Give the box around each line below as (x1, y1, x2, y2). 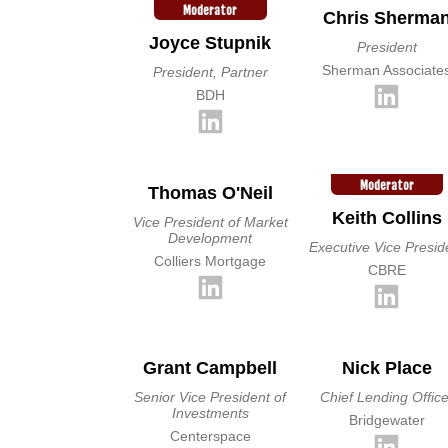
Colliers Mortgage (154, 253, 267, 269)
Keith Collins (331, 208, 442, 228)
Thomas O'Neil (147, 183, 273, 203)
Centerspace (169, 428, 251, 444)
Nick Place (341, 358, 432, 378)
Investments (171, 405, 249, 421)
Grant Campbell (143, 358, 278, 378)
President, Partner (152, 64, 268, 80)
